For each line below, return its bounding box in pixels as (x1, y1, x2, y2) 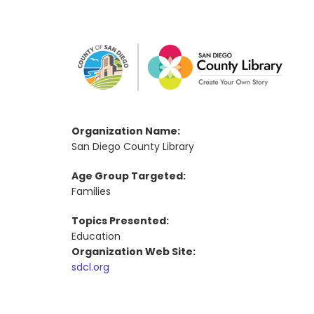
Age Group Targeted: (71, 169, 188, 183)
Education (71, 229, 121, 243)
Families (71, 184, 111, 198)
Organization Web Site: (71, 245, 198, 259)
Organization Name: (71, 124, 182, 138)
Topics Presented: (71, 214, 171, 228)
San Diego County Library (71, 139, 194, 153)
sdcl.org (71, 260, 109, 274)
